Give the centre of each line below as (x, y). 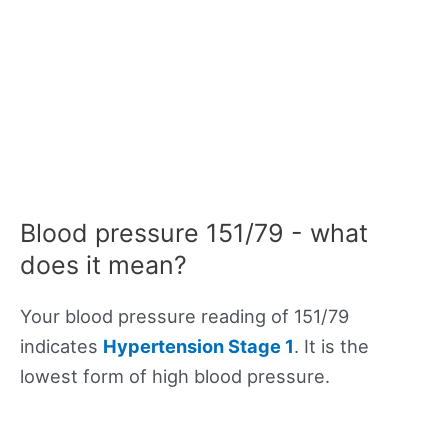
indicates (61, 346)
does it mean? (103, 265)
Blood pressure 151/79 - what (194, 233)
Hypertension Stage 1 (198, 346)
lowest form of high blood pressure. (175, 376)
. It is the (331, 346)
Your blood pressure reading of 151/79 (184, 316)
